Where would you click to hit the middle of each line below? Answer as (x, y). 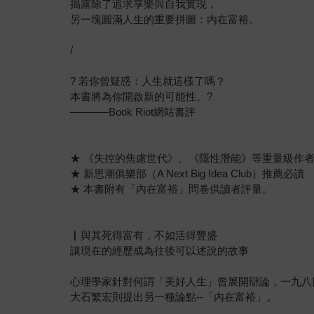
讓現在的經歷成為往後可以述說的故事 (160, 250)
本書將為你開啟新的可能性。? (142, 96)
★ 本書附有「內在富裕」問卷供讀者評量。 (172, 189)
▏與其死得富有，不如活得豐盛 (144, 235)
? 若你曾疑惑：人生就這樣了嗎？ (148, 81)
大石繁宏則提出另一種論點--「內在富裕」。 (174, 296)
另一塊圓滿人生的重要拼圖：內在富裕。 (165, 19)
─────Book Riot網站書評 (133, 111)
